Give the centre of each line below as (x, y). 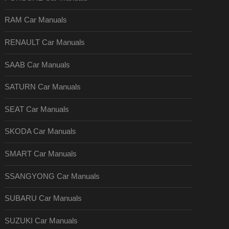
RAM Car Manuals (36, 20)
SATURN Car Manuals (43, 87)
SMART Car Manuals (41, 154)
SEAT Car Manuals (37, 109)
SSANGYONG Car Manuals (52, 176)
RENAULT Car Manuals (45, 43)
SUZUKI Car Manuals (41, 221)
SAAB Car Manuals (38, 65)
